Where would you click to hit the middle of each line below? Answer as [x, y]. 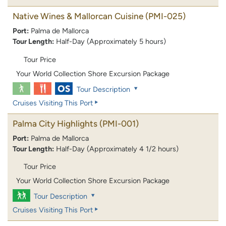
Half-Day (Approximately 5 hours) [111, 42]
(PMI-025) [165, 16]
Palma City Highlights [55, 123]
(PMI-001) [119, 123]
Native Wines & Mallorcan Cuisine [78, 16]
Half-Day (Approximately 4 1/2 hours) [117, 149]
